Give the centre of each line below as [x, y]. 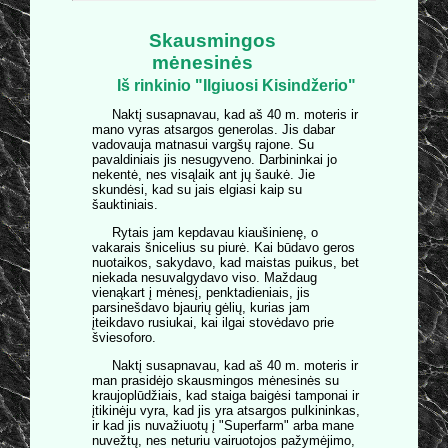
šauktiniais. [125, 204]
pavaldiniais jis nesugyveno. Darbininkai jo [214, 159]
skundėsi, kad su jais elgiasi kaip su [197, 189]
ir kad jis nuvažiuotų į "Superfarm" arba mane [223, 426]
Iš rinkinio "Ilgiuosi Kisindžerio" [236, 85]
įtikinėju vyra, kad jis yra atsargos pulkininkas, [226, 411]
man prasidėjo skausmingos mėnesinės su [215, 381]
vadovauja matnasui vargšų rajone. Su [203, 144]
